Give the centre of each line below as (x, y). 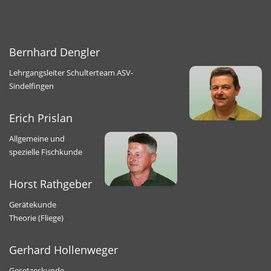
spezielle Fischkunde (46, 152)
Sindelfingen (31, 86)
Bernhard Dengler (54, 52)
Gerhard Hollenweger (64, 250)
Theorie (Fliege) (36, 217)
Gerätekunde (33, 204)
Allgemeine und (37, 138)
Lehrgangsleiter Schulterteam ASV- (71, 72)
